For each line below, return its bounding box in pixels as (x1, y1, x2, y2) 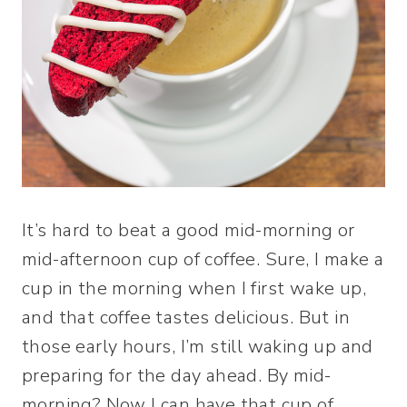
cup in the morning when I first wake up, (22, 276, 366, 301)
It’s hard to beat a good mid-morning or (22, 218, 355, 243)
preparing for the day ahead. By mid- (22, 363, 332, 388)
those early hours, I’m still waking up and (22, 334, 373, 359)
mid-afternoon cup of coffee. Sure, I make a (22, 247, 384, 272)
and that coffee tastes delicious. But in (22, 305, 350, 330)
